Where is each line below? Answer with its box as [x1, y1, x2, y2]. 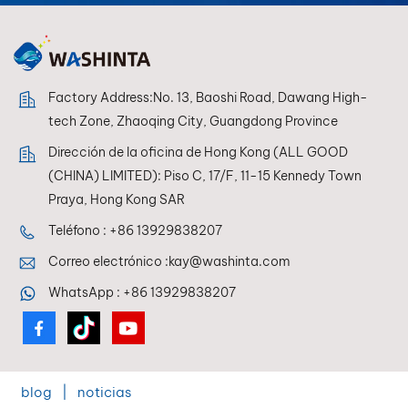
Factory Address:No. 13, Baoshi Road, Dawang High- [48, 88, 368, 106]
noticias [77, 382, 131, 401]
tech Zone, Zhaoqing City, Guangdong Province [48, 112, 338, 129]
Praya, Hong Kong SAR [48, 190, 185, 208]
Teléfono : [48, 221, 109, 239]
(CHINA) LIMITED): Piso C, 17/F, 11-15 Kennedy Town [48, 167, 362, 184]
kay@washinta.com [168, 252, 291, 270]
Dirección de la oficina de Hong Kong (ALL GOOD [48, 143, 348, 160]
